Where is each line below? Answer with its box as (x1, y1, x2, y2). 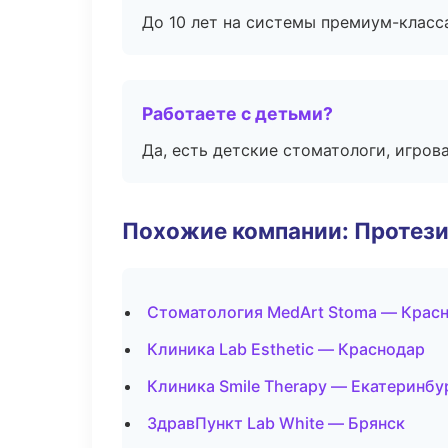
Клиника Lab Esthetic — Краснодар (147, 339, 425, 359)
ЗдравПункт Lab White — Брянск (147, 413, 405, 433)
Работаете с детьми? (142, 103, 333, 124)
